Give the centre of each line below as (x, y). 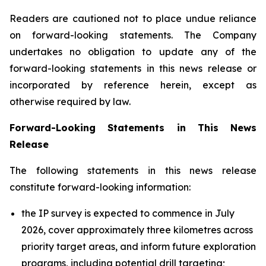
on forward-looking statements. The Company (133, 35)
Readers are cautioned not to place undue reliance (133, 18)
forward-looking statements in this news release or (133, 68)
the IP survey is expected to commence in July (128, 213)
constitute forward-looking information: (100, 187)
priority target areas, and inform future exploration (139, 246)
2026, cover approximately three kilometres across (137, 230)
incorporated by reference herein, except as (133, 85)
